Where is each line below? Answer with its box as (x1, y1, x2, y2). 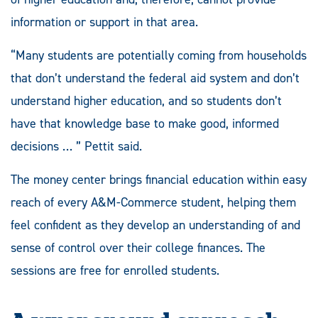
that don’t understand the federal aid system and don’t (11, 70, 300, 87)
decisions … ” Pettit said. (11, 138, 142, 155)
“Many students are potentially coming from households (11, 47, 307, 65)
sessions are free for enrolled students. (11, 262, 219, 280)
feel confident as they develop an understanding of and (11, 216, 300, 234)
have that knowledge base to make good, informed (11, 115, 279, 133)
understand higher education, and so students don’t (11, 92, 282, 110)
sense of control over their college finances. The (11, 239, 265, 257)
